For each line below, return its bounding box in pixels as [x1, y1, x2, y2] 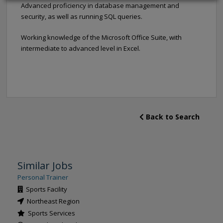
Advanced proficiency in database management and [21, 1, 179, 10]
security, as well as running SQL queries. [21, 12, 142, 21]
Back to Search [144, 112, 200, 121]
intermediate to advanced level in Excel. [21, 44, 140, 53]
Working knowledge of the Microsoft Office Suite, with [21, 33, 182, 42]
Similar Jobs [17, 159, 73, 172]
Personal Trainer [17, 173, 68, 182]
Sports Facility [23, 185, 67, 194]
